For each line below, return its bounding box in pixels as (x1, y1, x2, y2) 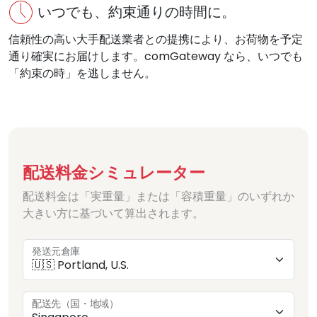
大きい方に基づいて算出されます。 (23, 205, 204, 222)
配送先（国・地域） (32, 297, 119, 311)
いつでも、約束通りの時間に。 (38, 2, 236, 22)
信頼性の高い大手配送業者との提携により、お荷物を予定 (8, 31, 303, 48)
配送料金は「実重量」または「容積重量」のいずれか (23, 188, 294, 205)
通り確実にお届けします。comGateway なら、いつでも (8, 48, 303, 65)
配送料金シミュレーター (23, 161, 205, 185)
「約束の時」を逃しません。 (8, 65, 156, 82)
